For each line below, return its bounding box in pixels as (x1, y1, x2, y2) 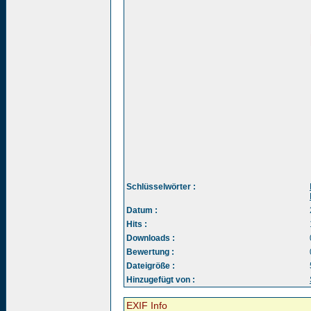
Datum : (126, 205, 158, 215)
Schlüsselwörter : (126, 182, 196, 192)
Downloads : (126, 233, 175, 243)
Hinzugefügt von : (126, 275, 195, 285)
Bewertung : (126, 247, 174, 257)
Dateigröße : (126, 261, 175, 271)
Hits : (126, 219, 147, 229)
